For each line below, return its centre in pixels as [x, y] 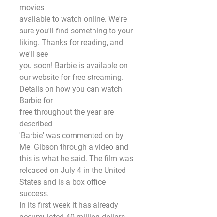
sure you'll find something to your [76, 31]
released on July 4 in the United [73, 170]
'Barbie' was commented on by [71, 135]
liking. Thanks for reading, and [71, 42]
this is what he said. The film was [76, 159]
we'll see [34, 54]
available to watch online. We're [73, 19]
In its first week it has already [69, 205]
